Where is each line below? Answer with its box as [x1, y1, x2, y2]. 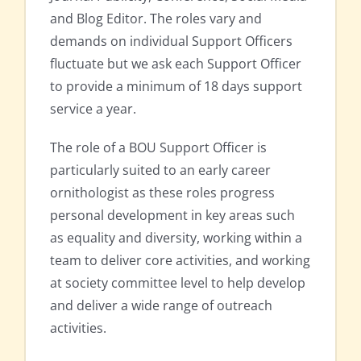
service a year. [50, 100, 136, 118]
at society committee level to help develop [50, 274, 305, 293]
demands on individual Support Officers [50, 32, 293, 51]
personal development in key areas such [50, 206, 295, 225]
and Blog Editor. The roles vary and [50, 10, 262, 28]
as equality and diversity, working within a [50, 229, 302, 247]
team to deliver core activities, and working [50, 251, 310, 270]
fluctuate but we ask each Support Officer [50, 55, 301, 73]
